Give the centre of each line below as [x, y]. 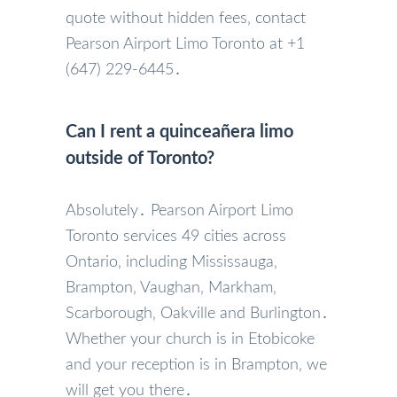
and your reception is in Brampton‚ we [196, 365]
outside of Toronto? [140, 158]
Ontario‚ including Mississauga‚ [171, 262]
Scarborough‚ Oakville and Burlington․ [197, 313]
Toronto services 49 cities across [176, 236]
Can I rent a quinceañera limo [179, 132]
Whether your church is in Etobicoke [190, 339]
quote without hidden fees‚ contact [186, 18]
